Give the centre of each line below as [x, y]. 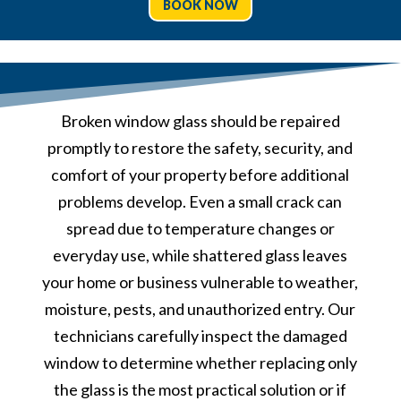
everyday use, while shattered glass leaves [200, 255]
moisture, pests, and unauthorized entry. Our [200, 308]
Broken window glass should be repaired [200, 120]
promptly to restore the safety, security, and [200, 147]
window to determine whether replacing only [200, 362]
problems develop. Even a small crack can [200, 201]
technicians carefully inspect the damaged [200, 335]
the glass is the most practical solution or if [200, 389]
